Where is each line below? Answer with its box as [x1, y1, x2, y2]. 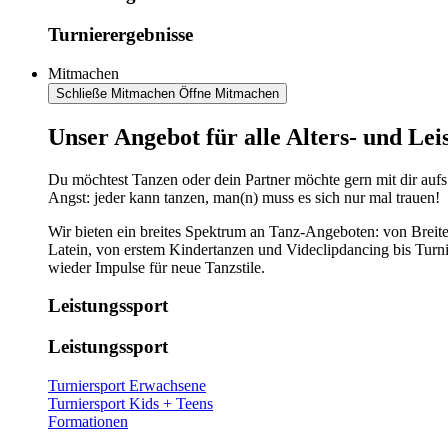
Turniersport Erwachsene [48, 376, 206, 394]
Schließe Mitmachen [56, 85, 175, 101]
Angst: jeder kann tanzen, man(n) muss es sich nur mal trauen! [48, 188, 440, 206]
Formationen [48, 412, 128, 430]
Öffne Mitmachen [179, 85, 279, 101]
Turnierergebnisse [48, 24, 193, 46]
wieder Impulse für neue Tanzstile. [48, 258, 265, 276]
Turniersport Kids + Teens [48, 394, 213, 412]
